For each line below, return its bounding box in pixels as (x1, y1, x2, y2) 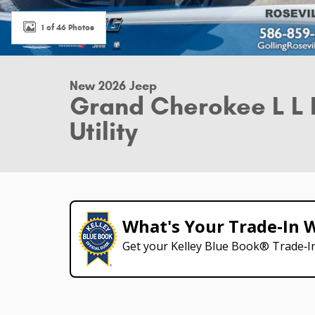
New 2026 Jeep (70, 78, 157, 94)
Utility (70, 115, 138, 147)
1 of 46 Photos (41, 21, 94, 32)
